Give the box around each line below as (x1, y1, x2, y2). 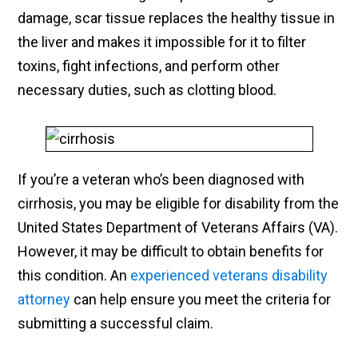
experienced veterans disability (130, 267, 328, 284)
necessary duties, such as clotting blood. (18, 82, 280, 99)
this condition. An (18, 267, 131, 284)
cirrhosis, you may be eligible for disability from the (18, 195, 340, 213)
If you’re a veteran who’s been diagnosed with (18, 171, 305, 189)
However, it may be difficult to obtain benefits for (18, 243, 324, 261)
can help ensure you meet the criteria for (70, 291, 332, 308)
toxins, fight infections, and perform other (18, 58, 280, 75)
